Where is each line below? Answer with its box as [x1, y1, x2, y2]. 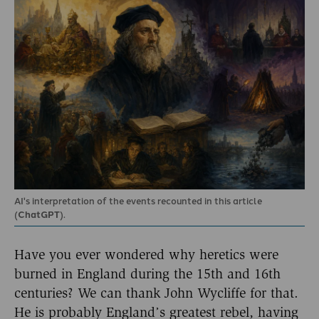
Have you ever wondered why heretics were [14, 246, 278, 263]
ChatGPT [18, 207, 60, 221]
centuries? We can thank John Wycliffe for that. [14, 284, 298, 301]
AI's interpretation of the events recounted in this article [14, 194, 262, 208]
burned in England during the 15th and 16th [14, 265, 281, 282]
